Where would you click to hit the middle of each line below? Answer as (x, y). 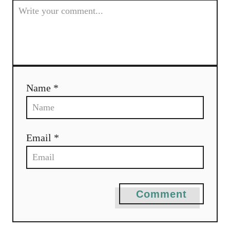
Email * (43, 137)
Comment (161, 194)
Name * (42, 88)
